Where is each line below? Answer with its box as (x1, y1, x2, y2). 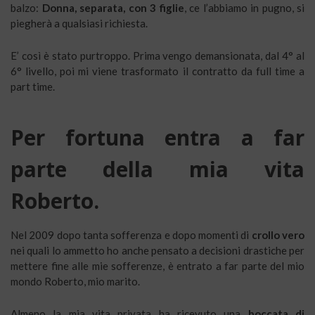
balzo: (11, 1, 39, 15)
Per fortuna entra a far (11, 123, 304, 153)
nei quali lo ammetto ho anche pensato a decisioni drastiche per (11, 244, 304, 257)
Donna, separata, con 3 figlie (39, 1, 184, 15)
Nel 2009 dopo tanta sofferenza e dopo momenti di (11, 229, 252, 242)
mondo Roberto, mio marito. (11, 275, 140, 288)
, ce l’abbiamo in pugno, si (184, 1, 304, 15)
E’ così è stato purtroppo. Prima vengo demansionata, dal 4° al (11, 49, 304, 63)
